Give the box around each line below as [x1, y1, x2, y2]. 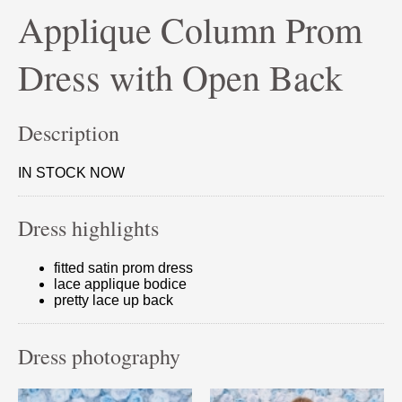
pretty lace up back [54, 293, 173, 309]
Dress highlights [18, 214, 159, 243]
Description [18, 118, 119, 147]
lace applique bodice [54, 276, 187, 293]
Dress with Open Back [18, 52, 343, 100]
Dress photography [18, 342, 180, 371]
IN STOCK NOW [18, 164, 125, 180]
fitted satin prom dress [54, 260, 193, 276]
